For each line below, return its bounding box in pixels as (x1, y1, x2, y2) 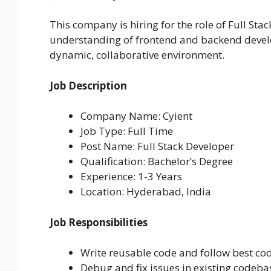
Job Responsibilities (50, 215, 148, 229)
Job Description (50, 78, 127, 93)
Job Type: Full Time (80, 124, 173, 139)
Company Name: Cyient (80, 109, 192, 123)
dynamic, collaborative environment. (50, 48, 224, 62)
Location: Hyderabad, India (80, 184, 211, 199)
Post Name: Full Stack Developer (80, 139, 234, 154)
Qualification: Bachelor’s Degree (80, 154, 233, 169)
